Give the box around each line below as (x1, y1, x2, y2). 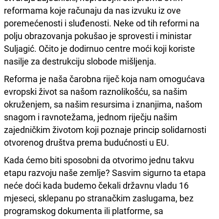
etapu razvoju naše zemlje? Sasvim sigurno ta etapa (4, 166, 206, 178)
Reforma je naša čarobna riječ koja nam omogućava (4, 72, 205, 85)
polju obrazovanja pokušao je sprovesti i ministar (4, 29, 192, 42)
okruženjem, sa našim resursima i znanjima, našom (4, 98, 202, 110)
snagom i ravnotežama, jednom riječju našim (4, 110, 177, 123)
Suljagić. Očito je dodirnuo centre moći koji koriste (4, 42, 195, 54)
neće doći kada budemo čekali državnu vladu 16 (4, 179, 189, 191)
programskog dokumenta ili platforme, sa (4, 204, 163, 217)
